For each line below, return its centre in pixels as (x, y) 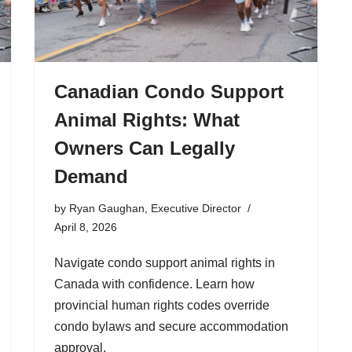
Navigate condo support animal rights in (165, 262)
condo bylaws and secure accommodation (171, 326)
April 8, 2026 (86, 227)
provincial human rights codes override (162, 305)
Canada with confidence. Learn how (154, 284)
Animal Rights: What (147, 119)
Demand (91, 176)
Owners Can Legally (145, 148)
